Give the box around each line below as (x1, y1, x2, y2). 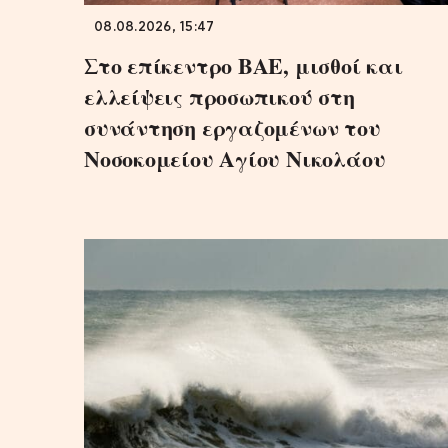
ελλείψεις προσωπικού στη (84, 80, 355, 114)
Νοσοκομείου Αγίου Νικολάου (84, 142, 386, 176)
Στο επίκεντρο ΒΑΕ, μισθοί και (84, 49, 403, 83)
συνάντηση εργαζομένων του (84, 111, 381, 145)
